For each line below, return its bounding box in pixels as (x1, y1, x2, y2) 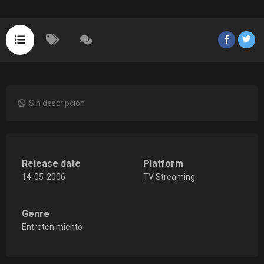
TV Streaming (143, 171, 195, 181)
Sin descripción (29, 98, 85, 108)
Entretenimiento (21, 222, 82, 232)
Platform (143, 157, 183, 169)
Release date (21, 157, 81, 169)
